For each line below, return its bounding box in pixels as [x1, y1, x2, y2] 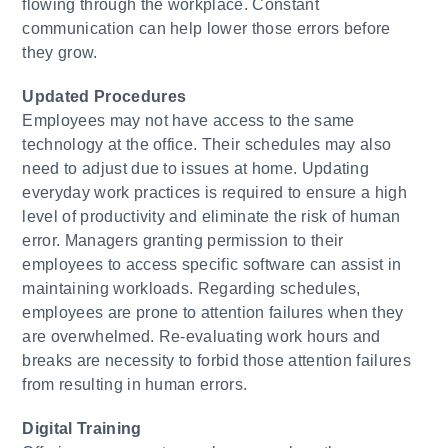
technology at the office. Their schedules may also [22, 136, 392, 153]
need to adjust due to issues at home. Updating [22, 160, 370, 177]
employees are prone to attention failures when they [22, 304, 404, 321]
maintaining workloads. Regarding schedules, [22, 280, 361, 297]
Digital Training [22, 420, 146, 437]
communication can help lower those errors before [22, 20, 391, 37]
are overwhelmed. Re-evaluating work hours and [22, 328, 381, 345]
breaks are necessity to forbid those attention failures [22, 352, 412, 369]
